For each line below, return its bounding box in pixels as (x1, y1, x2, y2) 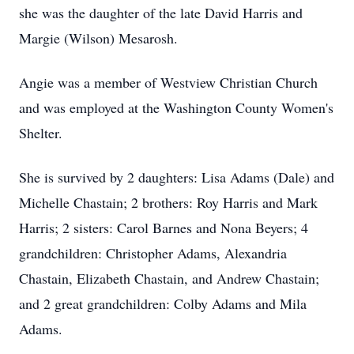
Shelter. (19, 123, 62, 142)
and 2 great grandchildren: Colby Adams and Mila (19, 294, 307, 313)
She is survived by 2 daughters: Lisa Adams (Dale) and (19, 168, 334, 186)
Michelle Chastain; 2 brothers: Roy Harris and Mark (19, 193, 318, 212)
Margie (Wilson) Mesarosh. (19, 28, 178, 47)
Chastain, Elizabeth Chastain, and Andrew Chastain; (19, 269, 319, 288)
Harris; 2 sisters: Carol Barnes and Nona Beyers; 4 (19, 218, 308, 237)
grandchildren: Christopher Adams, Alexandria (19, 243, 287, 262)
